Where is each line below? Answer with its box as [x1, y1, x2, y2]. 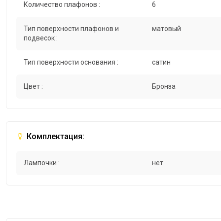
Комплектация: [25, 132, 84, 142]
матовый [151, 25, 181, 33]
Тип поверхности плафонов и [24, 25, 119, 33]
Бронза [151, 82, 176, 91]
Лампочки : [24, 159, 60, 167]
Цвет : [24, 82, 43, 91]
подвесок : [24, 34, 58, 42]
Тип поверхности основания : [24, 58, 118, 67]
